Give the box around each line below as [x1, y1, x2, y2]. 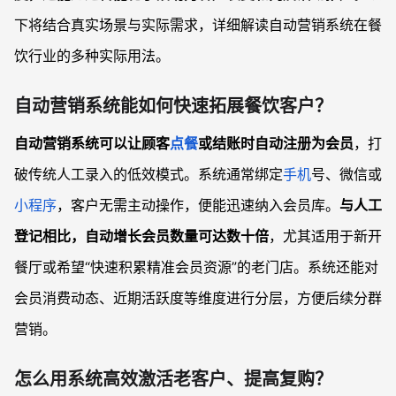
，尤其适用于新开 [269, 227, 382, 245]
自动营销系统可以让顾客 [14, 134, 170, 152]
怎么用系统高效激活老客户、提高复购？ [14, 369, 332, 390]
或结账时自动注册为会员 [198, 134, 354, 152]
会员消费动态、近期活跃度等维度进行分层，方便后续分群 [14, 289, 382, 307]
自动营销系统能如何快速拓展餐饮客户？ [14, 95, 332, 117]
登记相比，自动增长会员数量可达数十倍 [14, 227, 269, 245]
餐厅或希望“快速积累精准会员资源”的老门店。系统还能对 [14, 258, 378, 276]
